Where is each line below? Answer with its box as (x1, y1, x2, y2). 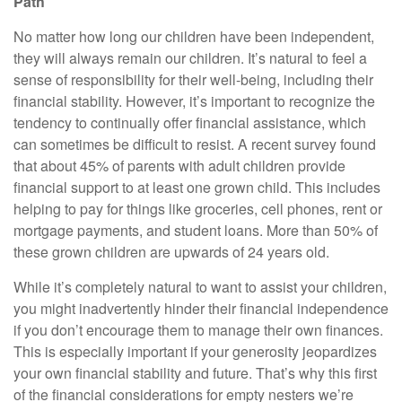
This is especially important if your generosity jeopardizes (13, 341, 377, 362)
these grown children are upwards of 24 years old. (13, 241, 329, 262)
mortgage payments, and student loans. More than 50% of (13, 220, 378, 240)
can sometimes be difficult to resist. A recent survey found (13, 134, 376, 154)
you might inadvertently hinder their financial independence (13, 298, 389, 319)
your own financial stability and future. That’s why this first (13, 363, 377, 383)
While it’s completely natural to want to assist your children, (13, 276, 387, 297)
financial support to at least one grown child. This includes (13, 177, 380, 197)
